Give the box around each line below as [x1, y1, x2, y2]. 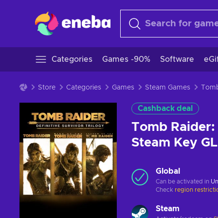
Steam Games [145, 84, 190, 91]
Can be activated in [156, 179, 211, 184]
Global [156, 167, 180, 175]
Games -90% [102, 55, 150, 63]
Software [160, 55, 194, 63]
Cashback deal [138, 105, 193, 112]
